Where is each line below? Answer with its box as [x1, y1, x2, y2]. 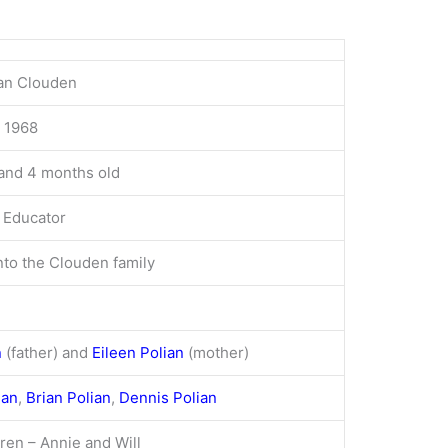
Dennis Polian [119, 387, 217, 407]
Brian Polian [26, 387, 111, 407]
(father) [2, 342, 58, 362]
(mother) [184, 342, 249, 362]
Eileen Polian [92, 342, 184, 362]
